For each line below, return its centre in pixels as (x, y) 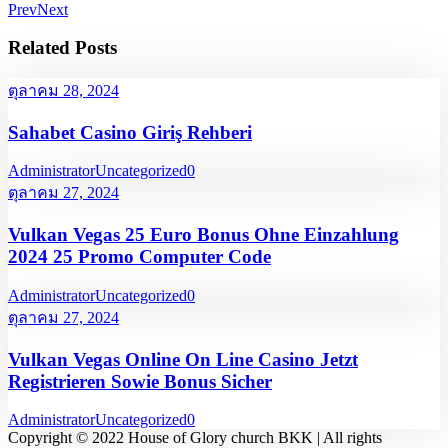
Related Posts (62, 48)
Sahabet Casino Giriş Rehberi (130, 132)
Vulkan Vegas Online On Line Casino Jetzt (183, 359)
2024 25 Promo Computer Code (139, 257)
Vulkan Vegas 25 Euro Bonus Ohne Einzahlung (203, 235)
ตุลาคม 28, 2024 (63, 90)
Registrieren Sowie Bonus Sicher (140, 381)
